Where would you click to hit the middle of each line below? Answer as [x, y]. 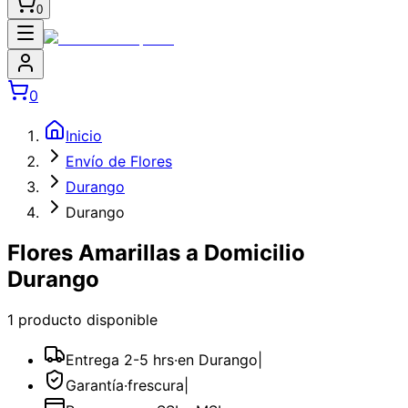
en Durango [218, 359]
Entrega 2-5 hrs [120, 359]
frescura [156, 385]
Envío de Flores [119, 161]
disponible [122, 319]
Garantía [95, 385]
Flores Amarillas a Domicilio [156, 252]
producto [48, 319]
